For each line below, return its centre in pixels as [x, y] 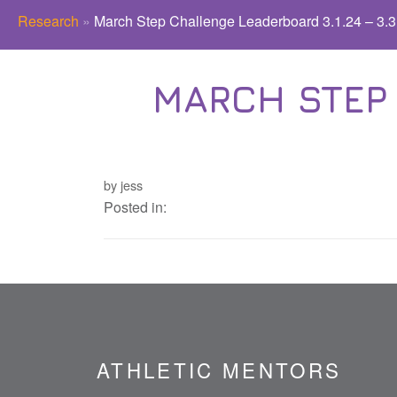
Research [48, 21]
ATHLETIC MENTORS [219, 369]
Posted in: [135, 207]
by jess [123, 185]
